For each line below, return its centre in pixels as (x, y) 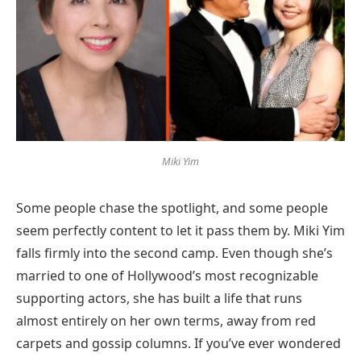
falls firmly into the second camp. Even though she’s (174, 253)
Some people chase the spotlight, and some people (172, 207)
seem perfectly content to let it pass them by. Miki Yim (180, 230)
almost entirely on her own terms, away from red (166, 320)
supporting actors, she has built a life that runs (159, 298)
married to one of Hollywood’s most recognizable (167, 275)
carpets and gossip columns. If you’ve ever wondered (178, 343)
